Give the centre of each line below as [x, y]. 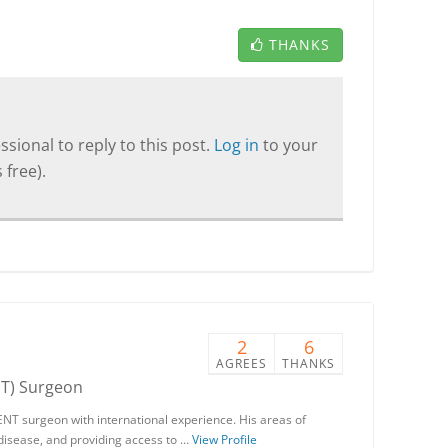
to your [290, 145]
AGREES [241, 363]
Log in [238, 145]
